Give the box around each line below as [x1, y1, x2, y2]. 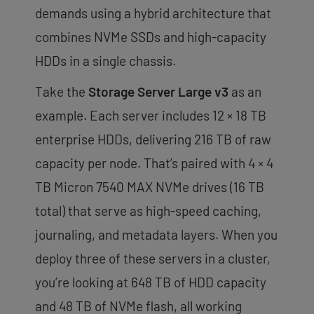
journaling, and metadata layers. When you [35, 226, 278, 243]
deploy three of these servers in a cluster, [35, 250, 271, 266]
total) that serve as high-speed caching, [35, 202, 261, 219]
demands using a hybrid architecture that [35, 4, 271, 21]
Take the [35, 83, 88, 100]
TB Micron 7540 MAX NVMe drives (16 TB [35, 178, 264, 195]
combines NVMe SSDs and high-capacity [35, 28, 266, 45]
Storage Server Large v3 [88, 83, 228, 100]
